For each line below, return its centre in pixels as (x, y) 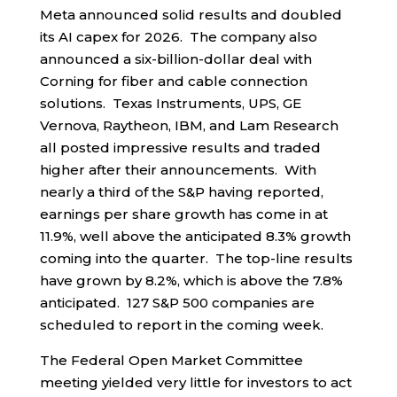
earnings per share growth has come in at (183, 214)
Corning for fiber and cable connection (173, 82)
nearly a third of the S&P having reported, (181, 192)
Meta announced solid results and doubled (191, 15)
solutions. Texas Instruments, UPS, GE (170, 104)
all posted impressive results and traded (180, 148)
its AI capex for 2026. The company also (178, 37)
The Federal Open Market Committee (171, 361)
